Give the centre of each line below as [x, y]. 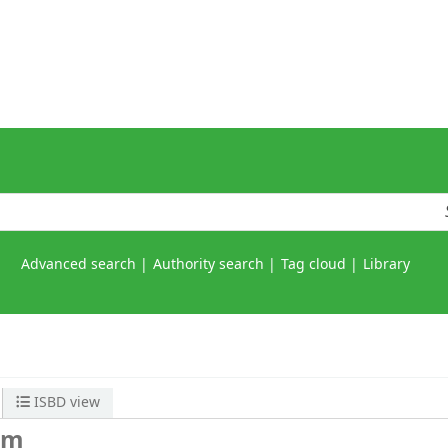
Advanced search [78, 265]
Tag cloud [313, 265]
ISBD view [65, 403]
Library [386, 265]
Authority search [208, 265]
